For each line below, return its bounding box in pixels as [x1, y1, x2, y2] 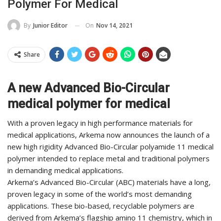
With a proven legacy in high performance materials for [7, 118, 193, 128]
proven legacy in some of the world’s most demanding [7, 189, 192, 199]
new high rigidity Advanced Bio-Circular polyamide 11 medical [7, 142, 214, 152]
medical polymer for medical [7, 97, 170, 111]
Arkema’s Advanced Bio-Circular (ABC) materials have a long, [7, 177, 211, 187]
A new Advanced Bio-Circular [7, 81, 170, 96]
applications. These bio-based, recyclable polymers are [7, 201, 194, 211]
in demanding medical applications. [7, 165, 123, 176]
